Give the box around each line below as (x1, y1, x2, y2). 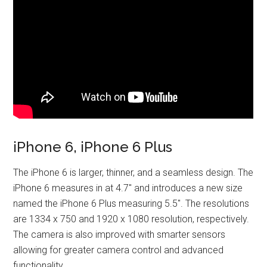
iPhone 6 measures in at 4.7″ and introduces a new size (13, 182, 243, 194)
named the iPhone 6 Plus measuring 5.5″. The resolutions (13, 198, 250, 209)
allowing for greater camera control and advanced (13, 244, 224, 256)
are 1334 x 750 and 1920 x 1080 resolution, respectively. (13, 213, 250, 225)
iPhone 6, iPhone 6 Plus (13, 138, 173, 156)
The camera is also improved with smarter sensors (13, 229, 226, 240)
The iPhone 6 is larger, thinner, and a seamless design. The (13, 167, 254, 178)
